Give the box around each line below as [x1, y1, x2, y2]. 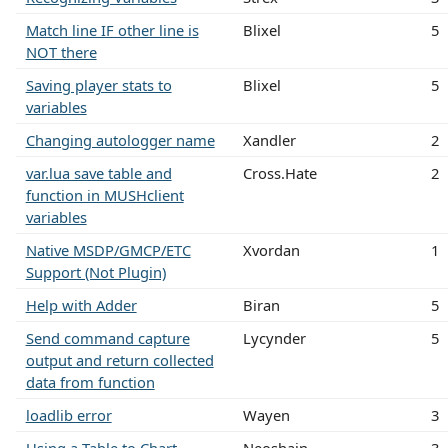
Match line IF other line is [25, 19, 199, 40]
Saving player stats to [25, 74, 172, 95]
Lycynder [242, 327, 306, 348]
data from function [25, 371, 155, 392]
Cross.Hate [242, 162, 317, 183]
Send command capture [25, 327, 190, 348]
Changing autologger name [25, 129, 215, 150]
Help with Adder [25, 294, 137, 315]
